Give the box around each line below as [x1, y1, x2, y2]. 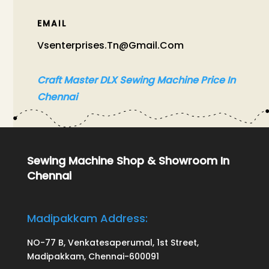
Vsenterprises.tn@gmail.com [37, 38, 184, 52]
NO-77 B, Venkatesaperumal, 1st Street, [26, 236, 199, 249]
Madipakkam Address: [26, 210, 148, 226]
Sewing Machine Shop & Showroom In [26, 153, 229, 168]
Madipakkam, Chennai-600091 [26, 250, 159, 262]
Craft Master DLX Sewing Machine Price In [37, 73, 236, 87]
